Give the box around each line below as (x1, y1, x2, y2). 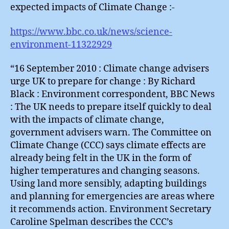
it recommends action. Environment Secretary (10, 203, 211, 215)
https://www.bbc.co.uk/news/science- (10, 26, 172, 38)
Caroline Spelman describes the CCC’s (10, 216, 173, 228)
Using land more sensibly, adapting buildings (10, 178, 207, 190)
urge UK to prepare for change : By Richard (10, 76, 195, 87)
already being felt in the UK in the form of (10, 152, 191, 164)
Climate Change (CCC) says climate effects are (10, 140, 206, 151)
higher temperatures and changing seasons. (10, 165, 200, 177)
